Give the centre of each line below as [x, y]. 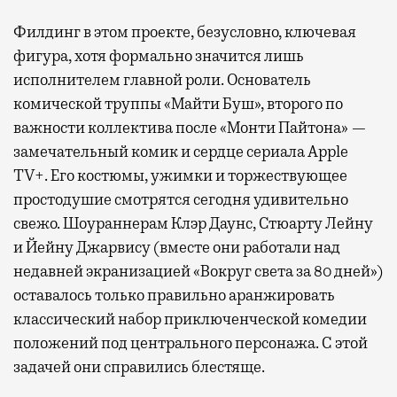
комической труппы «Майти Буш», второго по [178, 103]
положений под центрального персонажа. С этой [191, 343]
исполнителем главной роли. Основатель [162, 79]
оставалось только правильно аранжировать [174, 295]
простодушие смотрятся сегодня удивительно [181, 199]
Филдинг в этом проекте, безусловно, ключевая [185, 31]
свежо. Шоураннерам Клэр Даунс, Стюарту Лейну [193, 223]
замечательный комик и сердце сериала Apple [181, 151]
